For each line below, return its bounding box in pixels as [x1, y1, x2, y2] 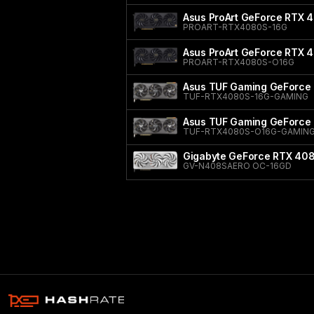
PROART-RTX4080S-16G [183, 22, 287, 32]
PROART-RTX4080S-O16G [183, 57, 294, 67]
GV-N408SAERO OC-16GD [183, 161, 292, 171]
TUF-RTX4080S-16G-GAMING [183, 91, 308, 102]
